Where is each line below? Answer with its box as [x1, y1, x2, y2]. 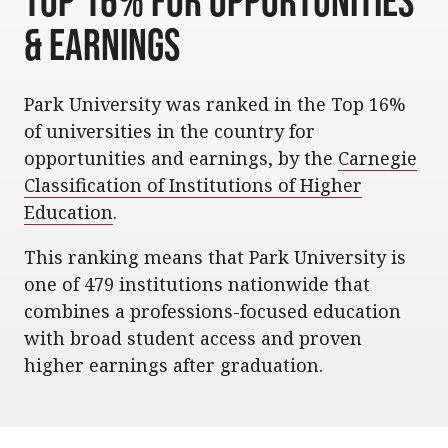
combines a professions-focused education [24, 299, 401, 323]
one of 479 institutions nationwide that [24, 272, 370, 296]
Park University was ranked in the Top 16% [24, 92, 406, 116]
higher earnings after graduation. [24, 353, 323, 377]
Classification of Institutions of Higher [24, 173, 362, 197]
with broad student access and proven [24, 326, 362, 350]
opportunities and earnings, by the [24, 146, 338, 170]
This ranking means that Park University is [24, 245, 406, 269]
